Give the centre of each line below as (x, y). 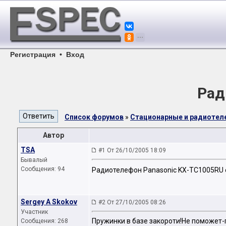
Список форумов (94, 117)
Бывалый (34, 160)
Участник (34, 212)
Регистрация (33, 54)
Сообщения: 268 (44, 221)
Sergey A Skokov (49, 202)
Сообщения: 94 (43, 169)
